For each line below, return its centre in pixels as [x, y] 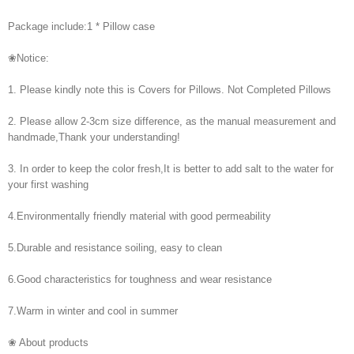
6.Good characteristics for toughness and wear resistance [140, 280]
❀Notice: [28, 58]
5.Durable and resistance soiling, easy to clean [115, 248]
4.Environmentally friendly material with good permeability [139, 217]
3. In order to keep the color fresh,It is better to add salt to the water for [171, 169]
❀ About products [48, 343]
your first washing [48, 185]
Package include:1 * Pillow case [81, 27]
